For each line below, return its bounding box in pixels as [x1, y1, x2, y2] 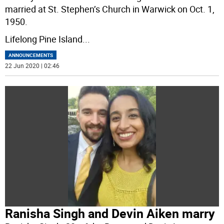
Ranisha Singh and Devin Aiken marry [5, 204, 215, 221]
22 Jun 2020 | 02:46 [5, 61, 60, 70]
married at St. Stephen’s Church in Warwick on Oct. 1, [5, 3, 215, 15]
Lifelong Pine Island [5, 33, 83, 45]
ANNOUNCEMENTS [8, 51, 53, 59]
